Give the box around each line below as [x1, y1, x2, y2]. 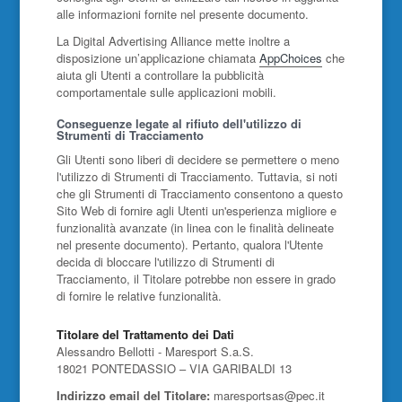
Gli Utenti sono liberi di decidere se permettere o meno [56, 151, 339, 168]
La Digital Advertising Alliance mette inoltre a [56, 32, 290, 49]
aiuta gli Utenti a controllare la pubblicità [56, 66, 264, 83]
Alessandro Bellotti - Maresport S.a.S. [56, 343, 254, 360]
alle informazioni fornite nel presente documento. [56, 5, 309, 22]
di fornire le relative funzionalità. [56, 287, 222, 304]
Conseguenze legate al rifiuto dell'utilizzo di [56, 115, 301, 132]
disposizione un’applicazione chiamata [56, 49, 259, 66]
